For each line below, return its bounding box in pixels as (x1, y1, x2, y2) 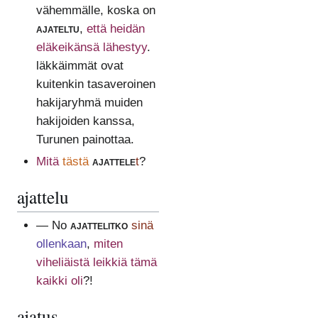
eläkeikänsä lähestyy (35, 40, 147, 54)
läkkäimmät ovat (35, 58, 124, 72)
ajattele (92, 154, 136, 168)
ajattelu (17, 184, 69, 209)
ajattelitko (70, 219, 128, 233)
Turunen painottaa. (35, 132, 134, 146)
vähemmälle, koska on (35, 3, 155, 17)
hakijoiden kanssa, (35, 114, 135, 128)
